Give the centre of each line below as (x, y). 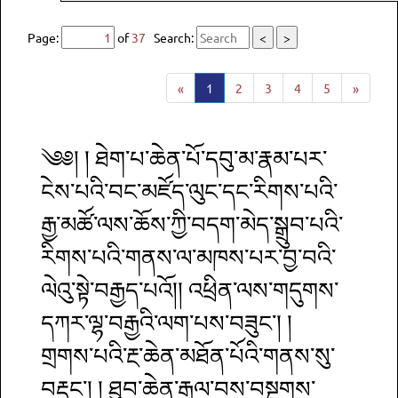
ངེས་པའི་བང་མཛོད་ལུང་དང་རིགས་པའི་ (189, 191)
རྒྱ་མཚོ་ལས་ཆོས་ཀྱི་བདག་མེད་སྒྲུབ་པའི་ (192, 224)
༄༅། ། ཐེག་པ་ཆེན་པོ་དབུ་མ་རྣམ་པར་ (184, 159)
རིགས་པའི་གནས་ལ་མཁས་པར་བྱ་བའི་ (188, 257)
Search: (171, 37)
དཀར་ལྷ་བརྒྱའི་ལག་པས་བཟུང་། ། (167, 323)
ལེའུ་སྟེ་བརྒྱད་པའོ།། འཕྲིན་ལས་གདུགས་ (190, 290)
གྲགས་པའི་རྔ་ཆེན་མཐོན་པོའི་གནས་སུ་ (188, 356)
